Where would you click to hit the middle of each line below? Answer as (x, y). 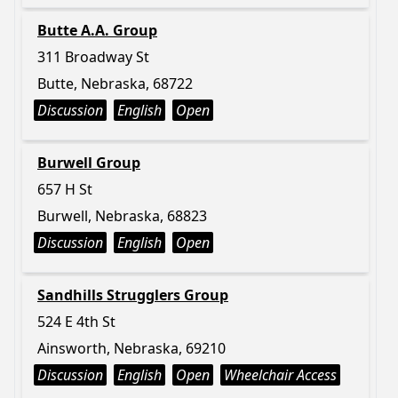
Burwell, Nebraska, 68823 (122, 216)
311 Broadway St (93, 57)
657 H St (65, 189)
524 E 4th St (76, 322)
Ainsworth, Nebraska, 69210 (131, 348)
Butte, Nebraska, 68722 (115, 84)
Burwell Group (89, 163)
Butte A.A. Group (97, 30)
